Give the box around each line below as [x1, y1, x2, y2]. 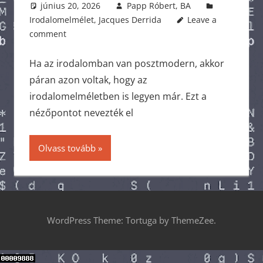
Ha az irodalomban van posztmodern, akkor [29, 56, 224, 70]
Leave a [187, 14, 217, 25]
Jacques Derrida [98, 14, 161, 25]
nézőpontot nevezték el [29, 106, 133, 119]
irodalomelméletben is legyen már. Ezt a [29, 89, 207, 103]
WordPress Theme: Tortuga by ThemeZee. [47, 214, 216, 227]
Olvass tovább [38, 141, 96, 154]
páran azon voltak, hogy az [29, 73, 147, 86]
